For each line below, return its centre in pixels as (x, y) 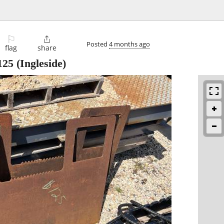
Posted (98, 44)
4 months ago (129, 44)
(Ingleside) (40, 63)
